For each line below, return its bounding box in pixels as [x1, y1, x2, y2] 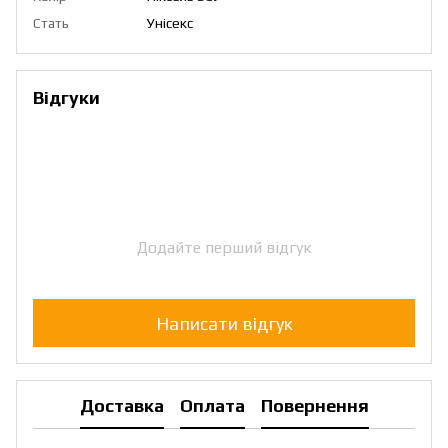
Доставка [79, 394, 164, 416]
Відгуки [33, 87, 100, 109]
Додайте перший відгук [136, 238, 312, 258]
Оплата [179, 394, 245, 416]
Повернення [260, 394, 369, 416]
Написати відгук [155, 312, 293, 334]
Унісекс [147, 15, 193, 32]
